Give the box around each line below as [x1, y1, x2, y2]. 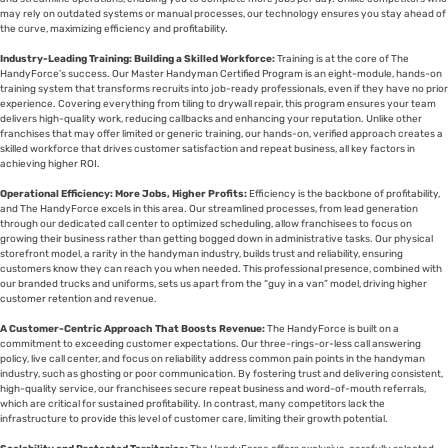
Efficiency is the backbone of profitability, [247, 187, 440, 200]
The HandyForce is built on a [265, 322, 399, 335]
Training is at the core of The [275, 52, 409, 65]
